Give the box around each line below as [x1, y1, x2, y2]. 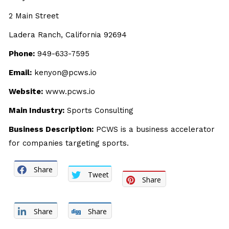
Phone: [9, 49, 35, 58]
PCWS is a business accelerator [94, 125, 215, 134]
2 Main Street [9, 11, 59, 20]
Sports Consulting [64, 106, 134, 115]
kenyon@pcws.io [32, 68, 97, 77]
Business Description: [9, 125, 94, 134]
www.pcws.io [43, 87, 96, 96]
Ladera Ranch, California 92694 [9, 30, 127, 39]
